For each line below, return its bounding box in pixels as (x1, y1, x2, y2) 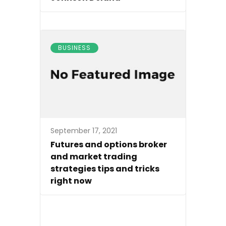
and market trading (50, 151, 137, 163)
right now (50, 175, 92, 187)
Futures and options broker (50, 139, 167, 151)
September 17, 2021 (50, 126, 117, 136)
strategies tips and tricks (50, 163, 159, 175)
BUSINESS (58, 43, 91, 52)
